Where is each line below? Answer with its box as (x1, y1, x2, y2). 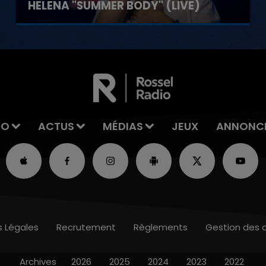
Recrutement (56, 220, 116, 233)
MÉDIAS (102, 118, 143, 134)
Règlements (134, 220, 188, 233)
